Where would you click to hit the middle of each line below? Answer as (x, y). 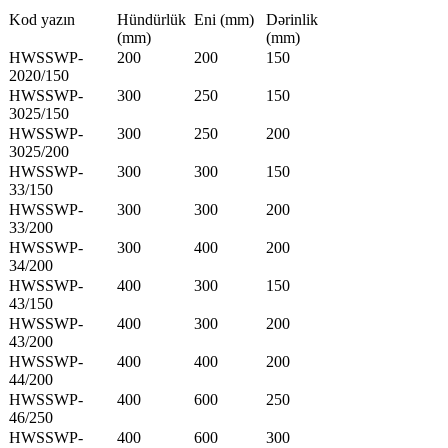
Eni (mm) (224, 20)
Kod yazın (42, 20)
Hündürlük (151, 20)
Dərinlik (292, 20)
